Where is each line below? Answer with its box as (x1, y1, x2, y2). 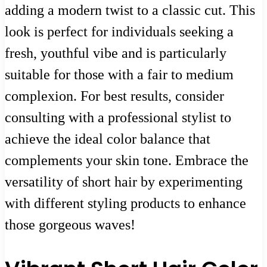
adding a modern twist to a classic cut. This (5, 2, 255, 18)
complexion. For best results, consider (5, 88, 224, 104)
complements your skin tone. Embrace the (5, 152, 249, 168)
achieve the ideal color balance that (5, 131, 210, 147)
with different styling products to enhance (5, 195, 246, 211)
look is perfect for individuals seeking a (5, 23, 234, 39)
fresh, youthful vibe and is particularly (5, 45, 226, 61)
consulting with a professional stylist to (5, 109, 231, 125)
